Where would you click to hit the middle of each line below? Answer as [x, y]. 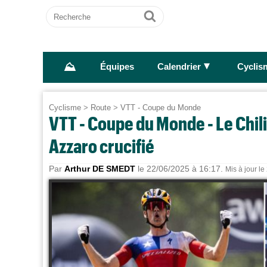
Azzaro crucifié [102, 146]
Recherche [69, 11]
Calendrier [179, 67]
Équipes [117, 67]
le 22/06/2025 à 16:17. [180, 169]
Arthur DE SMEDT [100, 169]
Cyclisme [65, 108]
